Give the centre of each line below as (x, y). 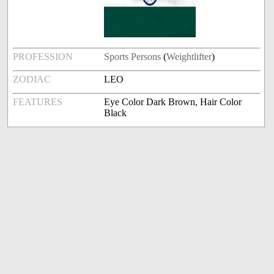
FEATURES (38, 102)
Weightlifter (189, 57)
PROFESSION (43, 57)
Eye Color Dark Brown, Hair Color (173, 102)
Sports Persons (133, 57)
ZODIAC (32, 80)
